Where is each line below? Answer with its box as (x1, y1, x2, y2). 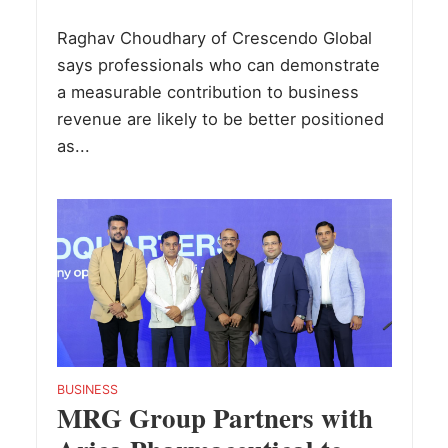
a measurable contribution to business (56, 82, 359, 103)
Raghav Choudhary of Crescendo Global (56, 28, 372, 49)
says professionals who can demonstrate (56, 55, 380, 76)
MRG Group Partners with (56, 398, 373, 437)
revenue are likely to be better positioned (56, 109, 384, 130)
